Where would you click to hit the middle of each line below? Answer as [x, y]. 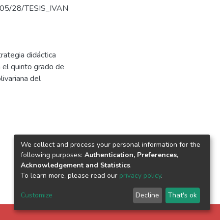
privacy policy [140, 175]
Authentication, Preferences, [131, 155]
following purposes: [53, 155]
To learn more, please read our [70, 175]
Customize [37, 195]
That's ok [183, 195]
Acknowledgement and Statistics [75, 165]
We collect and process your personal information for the [110, 144]
